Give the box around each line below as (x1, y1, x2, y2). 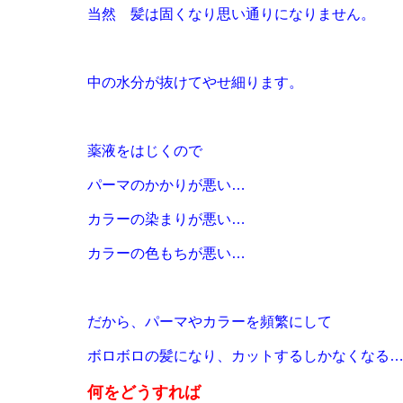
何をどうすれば (87, 383, 201, 401)
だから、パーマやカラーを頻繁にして (87, 314, 332, 329)
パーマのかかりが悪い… (87, 177, 246, 193)
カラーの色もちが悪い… (87, 246, 246, 261)
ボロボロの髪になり (87, 348, 217, 363)
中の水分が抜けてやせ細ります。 (87, 75, 303, 90)
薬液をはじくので (87, 143, 202, 158)
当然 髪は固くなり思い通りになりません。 (87, 6, 375, 22)
